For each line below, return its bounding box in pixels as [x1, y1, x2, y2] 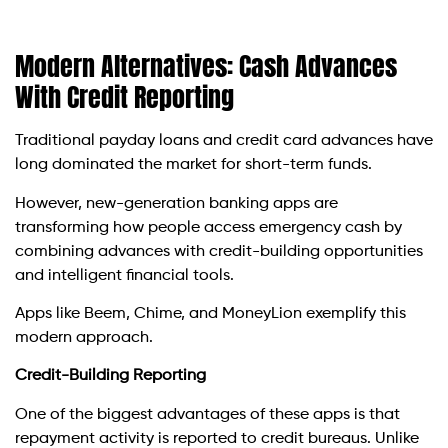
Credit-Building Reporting [15, 368, 206, 385]
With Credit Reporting [15, 77, 234, 118]
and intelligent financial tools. [15, 267, 234, 284]
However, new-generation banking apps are [15, 195, 338, 212]
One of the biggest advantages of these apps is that [15, 406, 400, 423]
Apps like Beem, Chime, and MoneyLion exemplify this [15, 306, 406, 323]
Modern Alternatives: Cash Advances [15, 46, 397, 87]
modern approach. [15, 330, 153, 347]
